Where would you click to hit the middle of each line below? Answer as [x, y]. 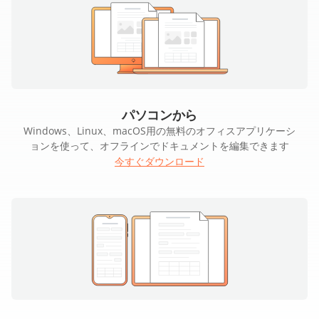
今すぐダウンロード [159, 162]
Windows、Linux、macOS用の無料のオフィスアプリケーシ [159, 131]
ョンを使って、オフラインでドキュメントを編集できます [159, 146]
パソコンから [159, 115]
